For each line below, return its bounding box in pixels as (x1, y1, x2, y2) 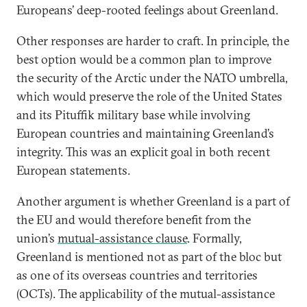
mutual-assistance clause (58, 230, 187, 246)
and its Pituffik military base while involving (16, 107, 250, 123)
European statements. (16, 162, 130, 178)
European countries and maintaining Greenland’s (16, 125, 274, 141)
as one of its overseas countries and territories (16, 267, 258, 283)
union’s (16, 230, 58, 246)
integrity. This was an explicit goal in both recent (16, 144, 270, 160)
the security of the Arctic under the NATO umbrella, (16, 70, 288, 86)
